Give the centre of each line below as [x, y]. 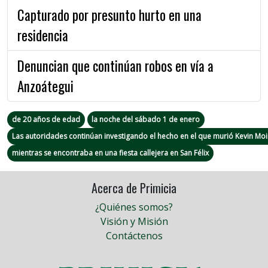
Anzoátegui [45, 86]
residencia [43, 35]
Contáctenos [134, 235]
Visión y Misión [134, 221]
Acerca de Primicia [134, 188]
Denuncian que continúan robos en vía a [115, 66]
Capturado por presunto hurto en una [109, 15]
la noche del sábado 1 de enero [146, 119]
